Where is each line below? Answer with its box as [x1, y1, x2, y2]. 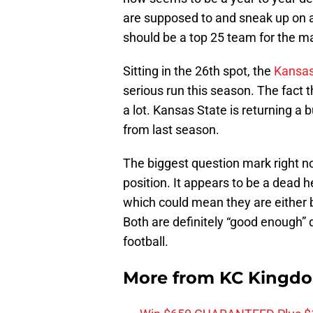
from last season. [123, 122, 219, 138]
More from [123, 268, 219, 289]
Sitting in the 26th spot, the [123, 64, 274, 79]
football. [123, 234, 168, 249]
